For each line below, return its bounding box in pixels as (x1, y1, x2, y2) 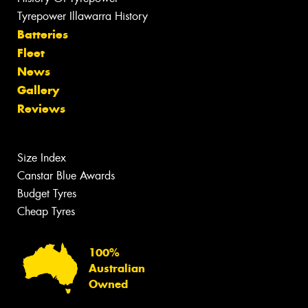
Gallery (17, 82, 59, 98)
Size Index (17, 150, 66, 165)
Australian (89, 261, 145, 275)
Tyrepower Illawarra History (17, 8, 148, 23)
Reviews (17, 100, 65, 116)
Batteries (17, 26, 68, 42)
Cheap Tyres (17, 203, 75, 219)
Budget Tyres (17, 186, 76, 201)
